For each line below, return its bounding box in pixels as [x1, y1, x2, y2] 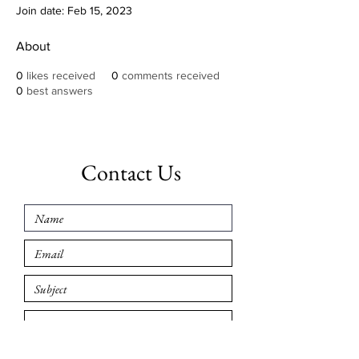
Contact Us [75, 158, 181, 187]
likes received [26, 69, 95, 82]
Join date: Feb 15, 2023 [16, 4, 132, 17]
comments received [122, 69, 220, 82]
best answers [26, 84, 93, 97]
